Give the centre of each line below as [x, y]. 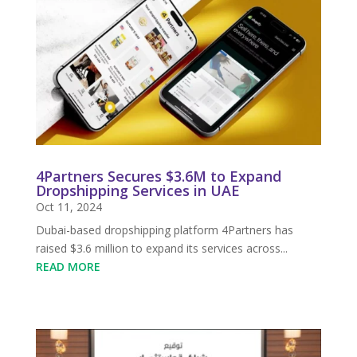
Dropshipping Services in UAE [137, 190]
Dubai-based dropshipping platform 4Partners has [164, 229]
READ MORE [68, 266]
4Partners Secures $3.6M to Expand [158, 176]
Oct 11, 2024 [69, 206]
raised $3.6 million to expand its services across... [161, 248]
